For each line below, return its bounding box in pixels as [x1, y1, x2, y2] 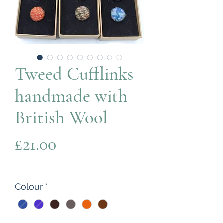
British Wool [15, 106, 108, 129]
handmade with [15, 84, 128, 107]
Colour [15, 181, 43, 192]
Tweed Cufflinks [15, 62, 134, 85]
